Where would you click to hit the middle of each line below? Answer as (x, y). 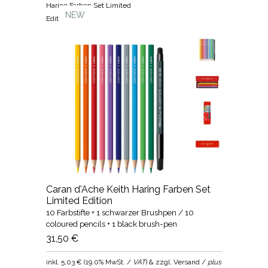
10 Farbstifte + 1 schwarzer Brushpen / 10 (120, 212)
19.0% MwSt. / (109, 262)
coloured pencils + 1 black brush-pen (112, 223)
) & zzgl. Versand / (177, 262)
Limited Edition (80, 200)
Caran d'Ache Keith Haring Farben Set (129, 189)
